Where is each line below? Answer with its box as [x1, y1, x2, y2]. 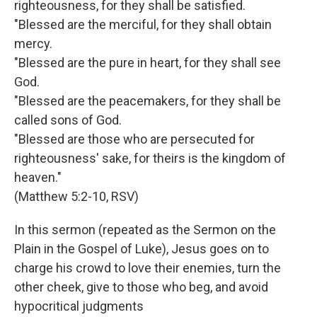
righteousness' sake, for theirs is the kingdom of [14, 151, 286, 166]
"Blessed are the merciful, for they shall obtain [14, 17, 272, 33]
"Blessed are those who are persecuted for [14, 132, 255, 147]
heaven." [14, 170, 62, 185]
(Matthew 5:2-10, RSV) [14, 189, 139, 204]
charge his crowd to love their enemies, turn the [14, 260, 281, 276]
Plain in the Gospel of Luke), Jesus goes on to [14, 241, 269, 257]
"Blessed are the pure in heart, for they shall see [14, 55, 281, 71]
